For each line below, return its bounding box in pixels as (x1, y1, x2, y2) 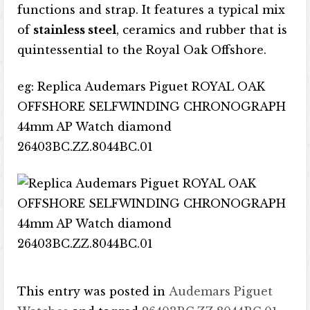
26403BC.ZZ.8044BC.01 (17, 140, 154, 154)
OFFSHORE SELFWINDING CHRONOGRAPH (17, 100, 286, 113)
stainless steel (33, 23, 117, 37)
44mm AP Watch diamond (17, 120, 172, 134)
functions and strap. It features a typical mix (17, 3, 286, 17)
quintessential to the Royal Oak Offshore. (17, 43, 267, 57)
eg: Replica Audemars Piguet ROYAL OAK (17, 80, 266, 93)
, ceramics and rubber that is (116, 23, 288, 37)
